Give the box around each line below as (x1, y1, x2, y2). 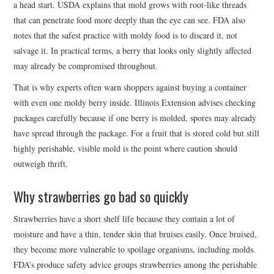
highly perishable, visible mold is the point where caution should (13, 142, 238, 154)
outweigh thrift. (13, 157, 68, 169)
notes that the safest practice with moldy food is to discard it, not (13, 29, 238, 41)
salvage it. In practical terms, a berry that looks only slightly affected (13, 44, 252, 56)
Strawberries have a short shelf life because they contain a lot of (13, 212, 235, 224)
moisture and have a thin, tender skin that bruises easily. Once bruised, (13, 228, 257, 240)
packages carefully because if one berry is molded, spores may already (13, 111, 257, 124)
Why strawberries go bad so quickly (13, 185, 189, 206)
